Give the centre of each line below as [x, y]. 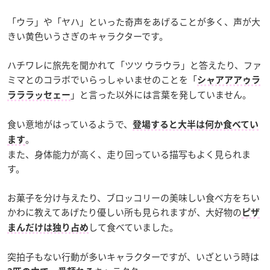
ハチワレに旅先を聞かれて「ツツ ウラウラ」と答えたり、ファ [134, 65]
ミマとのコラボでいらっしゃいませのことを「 [102, 79]
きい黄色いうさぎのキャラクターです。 [88, 36]
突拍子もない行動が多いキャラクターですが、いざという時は [133, 256]
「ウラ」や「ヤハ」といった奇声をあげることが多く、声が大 [134, 21]
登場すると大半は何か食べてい [196, 124]
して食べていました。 [133, 227]
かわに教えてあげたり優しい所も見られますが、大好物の [124, 212]
